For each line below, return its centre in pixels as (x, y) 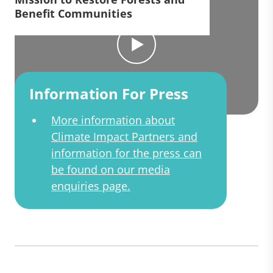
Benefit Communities (73, 14)
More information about (113, 120)
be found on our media (111, 170)
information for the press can (126, 153)
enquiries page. (91, 186)
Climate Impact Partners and (124, 137)
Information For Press (109, 94)
